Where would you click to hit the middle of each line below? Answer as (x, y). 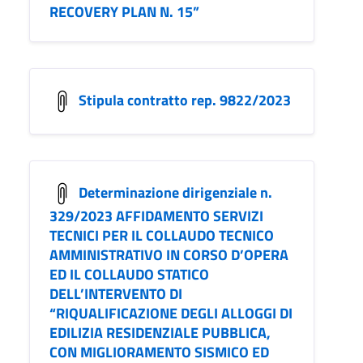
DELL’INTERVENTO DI (116, 294)
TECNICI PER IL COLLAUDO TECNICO (162, 236)
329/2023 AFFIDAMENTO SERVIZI (156, 216)
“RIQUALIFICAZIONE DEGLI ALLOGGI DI (171, 314)
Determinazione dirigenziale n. (175, 192)
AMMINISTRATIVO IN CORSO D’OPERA (169, 255)
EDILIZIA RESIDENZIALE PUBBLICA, (160, 333)
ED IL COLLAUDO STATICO (129, 275)
